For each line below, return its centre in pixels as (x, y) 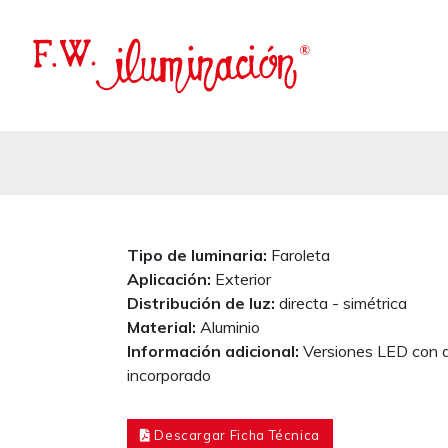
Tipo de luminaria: (198, 254)
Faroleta (300, 254)
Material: (163, 326)
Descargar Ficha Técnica (235, 434)
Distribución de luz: (202, 302)
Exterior (242, 278)
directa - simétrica (342, 302)
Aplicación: (170, 278)
